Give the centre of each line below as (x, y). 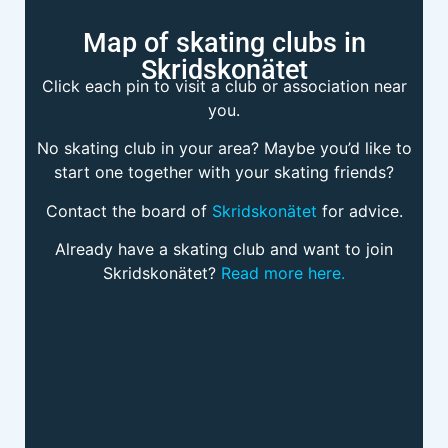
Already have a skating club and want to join (224, 248)
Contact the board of (128, 210)
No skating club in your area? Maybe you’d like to (224, 148)
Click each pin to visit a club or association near (224, 85)
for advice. (359, 210)
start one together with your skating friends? (224, 172)
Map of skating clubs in (224, 42)
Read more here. (283, 272)
